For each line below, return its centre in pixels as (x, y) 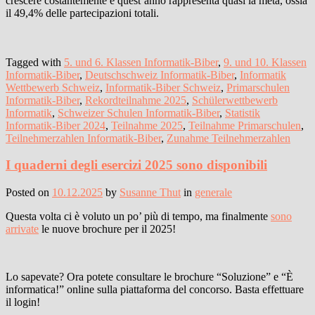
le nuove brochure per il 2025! (107, 229)
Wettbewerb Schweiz (53, 87)
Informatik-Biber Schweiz (163, 87)
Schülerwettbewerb (235, 100)
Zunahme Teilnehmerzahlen (229, 138)
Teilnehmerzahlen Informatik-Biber (83, 138)
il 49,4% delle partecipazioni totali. (82, 13)
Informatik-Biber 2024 (56, 125)
